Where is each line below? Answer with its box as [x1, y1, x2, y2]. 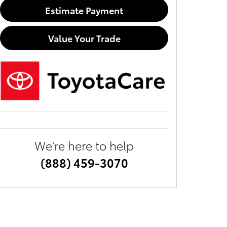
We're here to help [34, 136, 134, 154]
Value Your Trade [48, 31, 121, 45]
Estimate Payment [45, 3, 123, 16]
